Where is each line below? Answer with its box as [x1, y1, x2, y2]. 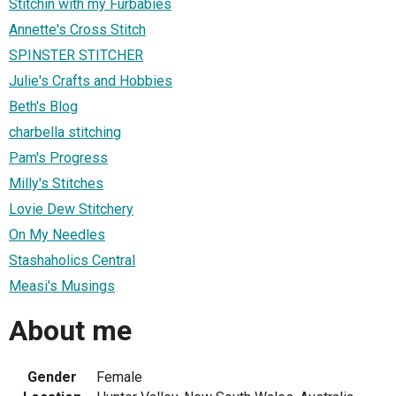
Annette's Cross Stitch [9, 21, 146, 39]
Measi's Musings [9, 278, 115, 295]
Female [96, 369, 142, 386]
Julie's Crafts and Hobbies [9, 72, 172, 90]
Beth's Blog [9, 98, 78, 116]
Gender [27, 369, 77, 386]
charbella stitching [9, 124, 121, 141]
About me [9, 313, 132, 347]
